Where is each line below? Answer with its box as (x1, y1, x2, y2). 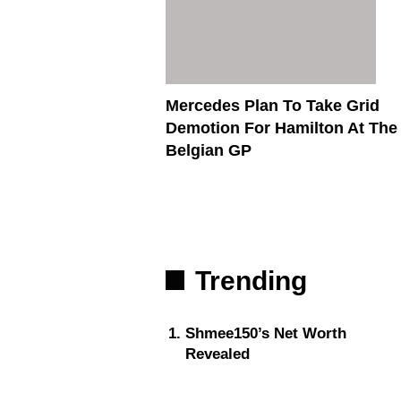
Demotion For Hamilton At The (166, 119, 397, 138)
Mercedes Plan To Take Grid (166, 97, 380, 115)
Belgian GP (166, 141, 252, 160)
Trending (195, 266, 307, 296)
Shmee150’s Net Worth (185, 325, 346, 343)
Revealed (185, 346, 250, 363)
